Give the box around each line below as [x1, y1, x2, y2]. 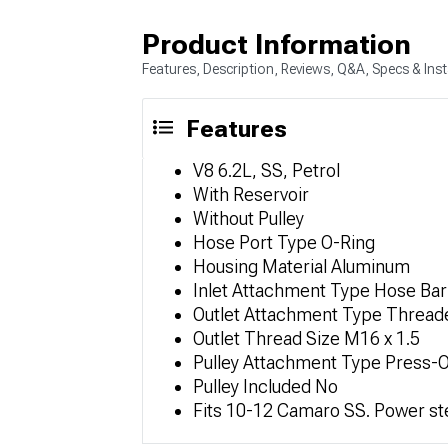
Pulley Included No [193, 375, 338, 397]
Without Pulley [193, 207, 304, 229]
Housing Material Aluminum [193, 255, 410, 277]
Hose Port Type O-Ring [193, 231, 375, 253]
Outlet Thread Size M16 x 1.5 [193, 327, 420, 349]
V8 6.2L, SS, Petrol [193, 159, 340, 181]
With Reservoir [193, 183, 309, 205]
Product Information [142, 27, 411, 61]
